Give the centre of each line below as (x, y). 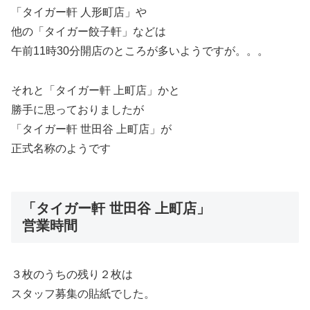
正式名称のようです (61, 148)
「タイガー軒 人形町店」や (79, 12)
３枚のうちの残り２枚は (72, 274)
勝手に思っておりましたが (77, 109)
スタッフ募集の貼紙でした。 (83, 293)
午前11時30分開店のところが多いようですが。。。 (140, 51)
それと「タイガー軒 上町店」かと (95, 90)
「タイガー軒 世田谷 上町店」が (91, 129)
